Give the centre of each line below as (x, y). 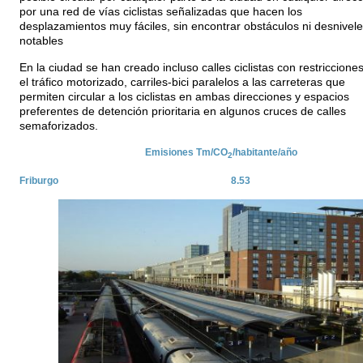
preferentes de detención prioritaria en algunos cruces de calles (182, 111)
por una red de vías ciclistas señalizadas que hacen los (160, 12)
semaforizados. (58, 126)
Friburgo (38, 181)
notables (41, 41)
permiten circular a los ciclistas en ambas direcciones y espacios (184, 97)
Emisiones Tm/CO (186, 152)
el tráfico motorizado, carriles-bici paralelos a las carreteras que (182, 82)
